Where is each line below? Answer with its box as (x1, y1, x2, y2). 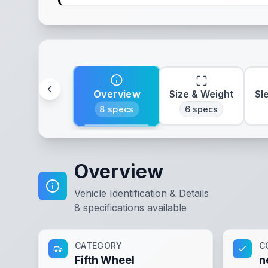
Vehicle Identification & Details (74, 187, 209, 199)
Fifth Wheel (75, 254, 135, 266)
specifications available (80, 202, 187, 214)
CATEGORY (75, 240, 123, 251)
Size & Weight (169, 88, 233, 100)
